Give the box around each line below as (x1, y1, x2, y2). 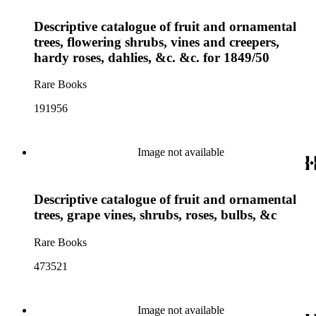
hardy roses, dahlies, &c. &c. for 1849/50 (34, 49, 269, 65)
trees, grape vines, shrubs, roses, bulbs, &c (34, 207, 276, 222)
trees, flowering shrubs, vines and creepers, (34, 34, 279, 49)
